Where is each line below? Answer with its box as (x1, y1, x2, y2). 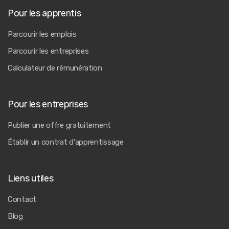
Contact (8, 195, 36, 204)
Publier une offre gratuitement (8, 121, 111, 130)
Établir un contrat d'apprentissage (8, 138, 124, 147)
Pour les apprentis (8, 8, 81, 19)
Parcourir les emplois (8, 30, 77, 39)
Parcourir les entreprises (8, 47, 89, 56)
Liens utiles (8, 173, 54, 184)
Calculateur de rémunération (8, 63, 102, 73)
